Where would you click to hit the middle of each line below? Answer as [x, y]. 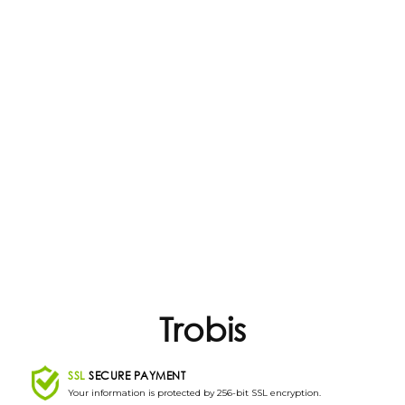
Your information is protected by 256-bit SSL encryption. [194, 393]
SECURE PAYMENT [135, 376]
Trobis [202, 329]
